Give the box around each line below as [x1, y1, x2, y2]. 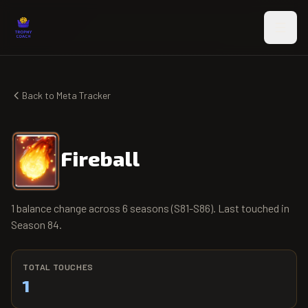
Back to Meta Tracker [22, 89, 111, 101]
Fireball [60, 145, 140, 170]
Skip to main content [10, 5, 101, 17]
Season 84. [11, 217, 62, 231]
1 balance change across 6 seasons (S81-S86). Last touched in [11, 201, 289, 214]
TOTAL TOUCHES [23, 261, 93, 272]
